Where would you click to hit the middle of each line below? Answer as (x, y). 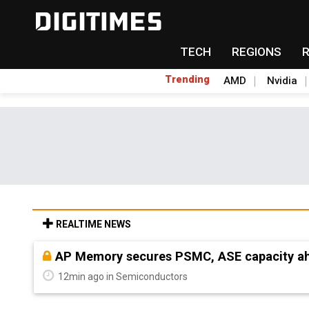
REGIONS (256, 52)
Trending (187, 79)
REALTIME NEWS (92, 224)
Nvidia (282, 81)
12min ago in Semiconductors (122, 277)
